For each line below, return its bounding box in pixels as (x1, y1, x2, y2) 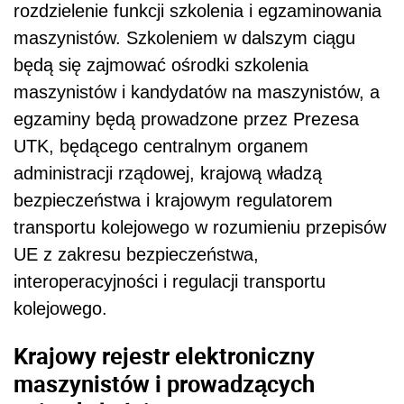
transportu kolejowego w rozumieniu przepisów (14, 217, 386, 238)
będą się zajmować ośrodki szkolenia (14, 55, 308, 76)
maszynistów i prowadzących (14, 367, 315, 399)
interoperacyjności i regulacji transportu (14, 271, 326, 292)
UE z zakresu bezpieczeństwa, (14, 244, 259, 265)
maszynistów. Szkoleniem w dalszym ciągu (14, 28, 355, 49)
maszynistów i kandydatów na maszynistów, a (14, 82, 380, 103)
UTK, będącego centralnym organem (14, 136, 308, 157)
